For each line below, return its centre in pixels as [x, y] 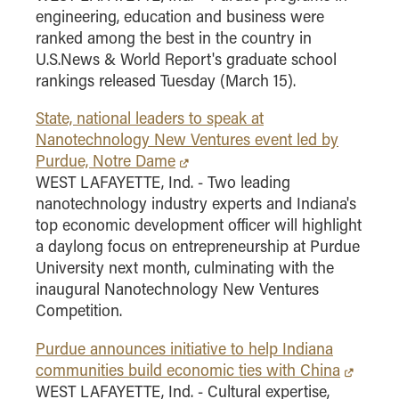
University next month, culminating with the [185, 268]
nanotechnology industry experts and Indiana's [196, 204]
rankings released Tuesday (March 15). [166, 80]
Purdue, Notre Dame [106, 161]
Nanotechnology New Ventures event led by [187, 139]
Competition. [79, 310]
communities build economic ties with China [188, 370]
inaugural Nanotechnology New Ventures [177, 289]
